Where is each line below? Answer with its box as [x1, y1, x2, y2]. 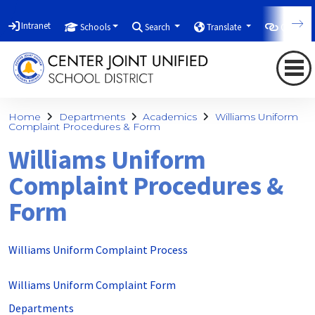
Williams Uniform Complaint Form [8, 278, 176, 292]
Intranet [21, 20, 51, 32]
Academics [143, 110, 197, 123]
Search [145, 20, 173, 33]
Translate [207, 20, 244, 33]
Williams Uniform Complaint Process [8, 243, 188, 257]
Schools [80, 20, 110, 33]
